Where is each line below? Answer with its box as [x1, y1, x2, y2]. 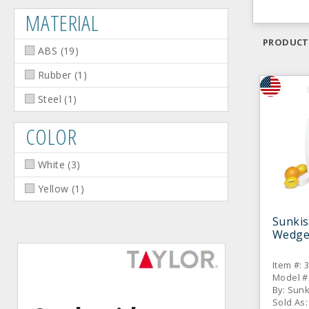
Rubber [38, 68, 72, 81]
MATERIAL [26, 8, 99, 37]
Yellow [38, 182, 69, 195]
